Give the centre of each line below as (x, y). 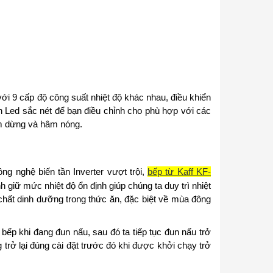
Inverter (90, 171)
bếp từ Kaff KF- (179, 171)
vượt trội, (127, 171)
